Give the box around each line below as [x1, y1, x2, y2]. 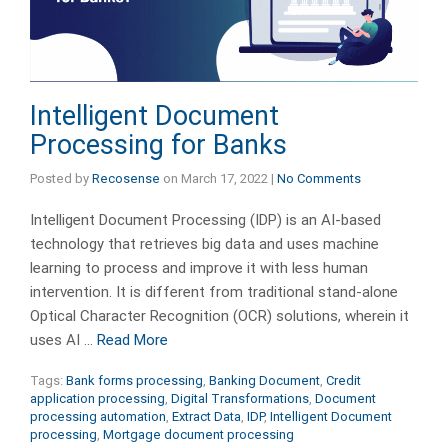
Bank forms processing [66, 373, 203, 389]
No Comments [277, 171, 361, 187]
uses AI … [30, 331, 97, 350]
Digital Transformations [171, 391, 309, 407]
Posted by [30, 171, 92, 187]
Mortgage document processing [103, 427, 294, 443]
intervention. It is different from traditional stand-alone [30, 283, 398, 302]
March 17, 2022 [181, 171, 268, 187]
